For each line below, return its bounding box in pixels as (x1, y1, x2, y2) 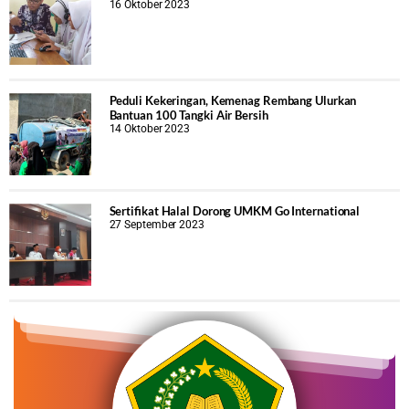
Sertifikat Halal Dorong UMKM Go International (109, 203, 361, 218)
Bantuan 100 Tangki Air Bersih (109, 108, 268, 123)
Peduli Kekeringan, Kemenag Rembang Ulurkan (109, 93, 357, 109)
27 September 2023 (109, 217, 204, 231)
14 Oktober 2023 (109, 122, 191, 136)
